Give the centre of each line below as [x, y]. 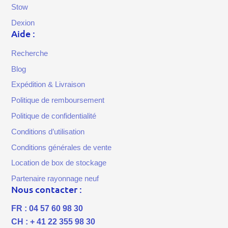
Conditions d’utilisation [48, 131]
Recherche [30, 53]
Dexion [23, 23]
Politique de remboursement [58, 100]
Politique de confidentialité [54, 116]
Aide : [23, 34]
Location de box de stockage [59, 163]
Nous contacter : [47, 189]
